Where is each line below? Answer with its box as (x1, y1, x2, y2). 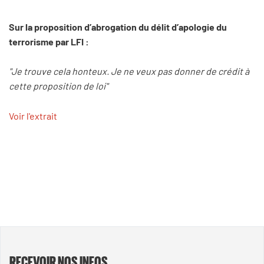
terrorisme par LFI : (9, 35, 89, 47)
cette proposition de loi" (9, 80, 108, 92)
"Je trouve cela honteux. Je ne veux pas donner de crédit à (9, 65, 249, 77)
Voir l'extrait (9, 110, 57, 121)
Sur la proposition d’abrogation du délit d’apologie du (9, 21, 227, 32)
